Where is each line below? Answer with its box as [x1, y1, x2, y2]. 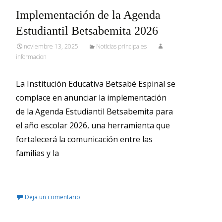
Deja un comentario [25, 193, 80, 201]
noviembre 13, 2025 [24, 42, 78, 51]
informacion [16, 53, 47, 61]
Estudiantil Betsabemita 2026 [16, 24, 158, 37]
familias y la [16, 148, 59, 159]
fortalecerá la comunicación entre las [16, 134, 153, 145]
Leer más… [16, 167, 59, 178]
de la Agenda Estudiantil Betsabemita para [16, 106, 173, 117]
